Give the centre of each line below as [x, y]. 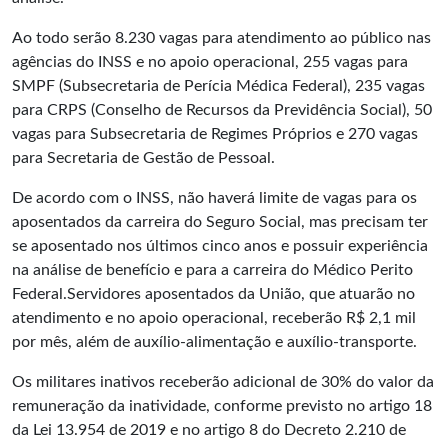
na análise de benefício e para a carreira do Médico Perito [212, 270]
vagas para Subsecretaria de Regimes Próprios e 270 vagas [215, 134]
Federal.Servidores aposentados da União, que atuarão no [213, 294]
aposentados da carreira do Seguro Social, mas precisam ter [220, 222]
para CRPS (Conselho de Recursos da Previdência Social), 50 [222, 110]
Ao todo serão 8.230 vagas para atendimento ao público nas [221, 38]
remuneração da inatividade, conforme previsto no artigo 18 [222, 406]
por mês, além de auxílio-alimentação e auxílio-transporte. [214, 342]
